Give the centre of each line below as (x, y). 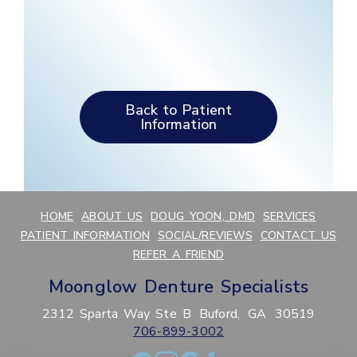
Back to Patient (178, 110)
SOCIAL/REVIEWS (205, 235)
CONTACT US (298, 235)
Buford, (220, 314)
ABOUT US (112, 216)
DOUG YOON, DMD (203, 216)
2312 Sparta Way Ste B (116, 314)
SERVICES (290, 216)
